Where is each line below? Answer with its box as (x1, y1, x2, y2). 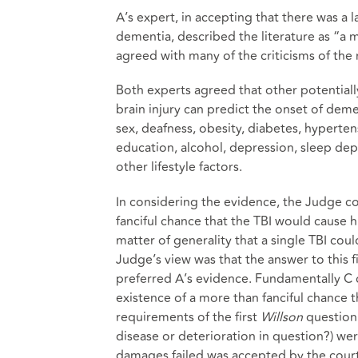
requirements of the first (115, 307, 261, 327)
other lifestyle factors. (115, 157, 245, 177)
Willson (260, 307, 306, 327)
